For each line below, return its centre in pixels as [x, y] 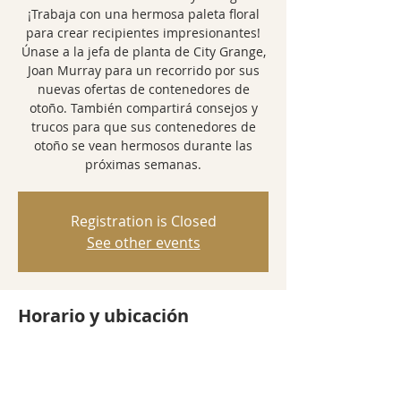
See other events [143, 243]
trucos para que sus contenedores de [143, 127]
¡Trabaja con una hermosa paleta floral [143, 14]
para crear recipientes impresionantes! [143, 33]
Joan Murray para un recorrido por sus [143, 70]
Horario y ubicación [103, 316]
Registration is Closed [143, 221]
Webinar [43, 367]
